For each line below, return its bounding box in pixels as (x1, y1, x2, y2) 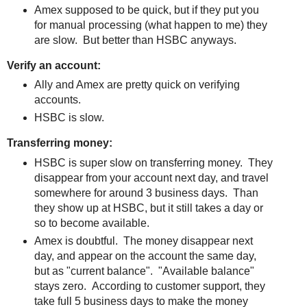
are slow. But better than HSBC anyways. (34, 34, 236, 46)
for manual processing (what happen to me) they (34, 19, 267, 31)
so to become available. (34, 217, 149, 230)
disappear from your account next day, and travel (34, 172, 269, 184)
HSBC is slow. (34, 112, 104, 124)
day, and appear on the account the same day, (34, 250, 256, 262)
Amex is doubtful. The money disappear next (34, 235, 253, 247)
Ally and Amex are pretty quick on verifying (34, 79, 240, 91)
